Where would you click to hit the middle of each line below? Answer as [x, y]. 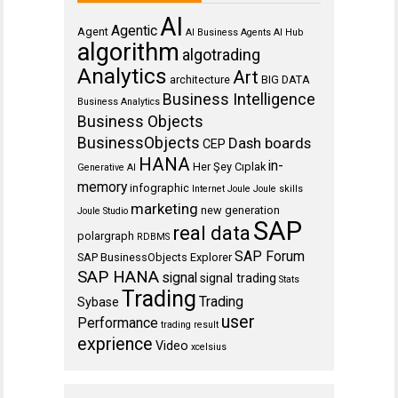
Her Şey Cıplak [229, 166]
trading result [190, 324]
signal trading [238, 278]
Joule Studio [103, 211]
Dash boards [270, 143]
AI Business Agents [228, 32]
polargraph [106, 235]
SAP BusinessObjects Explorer [155, 257]
